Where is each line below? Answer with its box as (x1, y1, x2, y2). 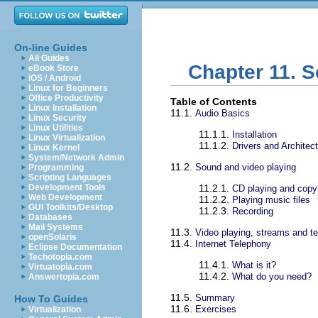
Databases (28, 212, 72, 222)
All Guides (28, 53, 70, 63)
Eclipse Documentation (28, 242, 122, 252)
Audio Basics (195, 108, 250, 119)
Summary (195, 292, 235, 304)
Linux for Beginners (28, 83, 108, 93)
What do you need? (232, 271, 312, 283)
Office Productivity (28, 93, 104, 103)
